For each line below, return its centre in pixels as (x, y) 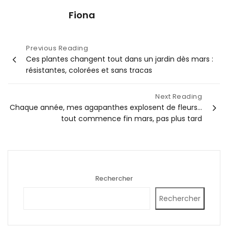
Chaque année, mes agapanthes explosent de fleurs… (106, 107)
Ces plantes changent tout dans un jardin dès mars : (120, 59)
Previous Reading (57, 48)
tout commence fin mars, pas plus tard (132, 118)
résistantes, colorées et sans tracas (89, 70)
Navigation (32, 49)
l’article (25, 75)
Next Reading (179, 96)
